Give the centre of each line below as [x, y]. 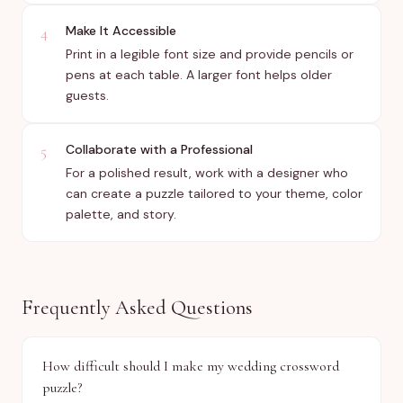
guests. [87, 95]
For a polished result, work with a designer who [207, 173]
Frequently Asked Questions [137, 307]
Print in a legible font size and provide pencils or [210, 54]
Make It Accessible [121, 31]
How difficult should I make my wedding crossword [191, 366]
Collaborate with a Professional [159, 149]
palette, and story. [121, 214]
